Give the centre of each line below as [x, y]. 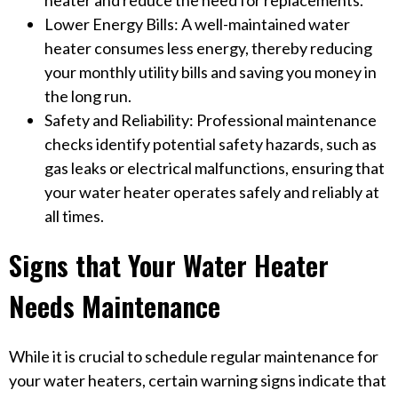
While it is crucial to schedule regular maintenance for [194, 357]
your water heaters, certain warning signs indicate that [198, 381]
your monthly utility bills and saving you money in [211, 72]
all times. [74, 216]
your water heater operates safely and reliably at [212, 192]
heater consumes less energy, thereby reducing [208, 48]
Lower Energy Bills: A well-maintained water [197, 24]
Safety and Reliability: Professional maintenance [211, 120]
